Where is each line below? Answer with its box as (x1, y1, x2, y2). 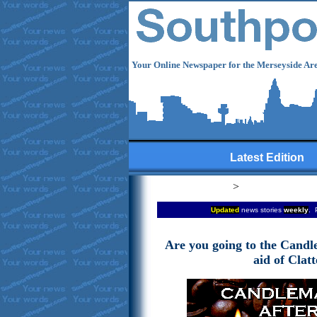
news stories (239, 206, 284, 214)
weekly (284, 206, 309, 214)
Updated (211, 206, 239, 214)
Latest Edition (230, 151, 304, 163)
